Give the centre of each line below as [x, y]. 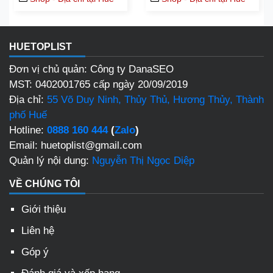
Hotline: [28, 130]
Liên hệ [38, 231]
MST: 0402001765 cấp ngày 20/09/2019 [98, 85]
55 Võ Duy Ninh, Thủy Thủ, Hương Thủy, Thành [155, 100]
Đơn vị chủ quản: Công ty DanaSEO [91, 69]
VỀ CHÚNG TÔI [44, 184]
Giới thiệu [44, 210]
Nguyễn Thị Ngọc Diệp [143, 161]
